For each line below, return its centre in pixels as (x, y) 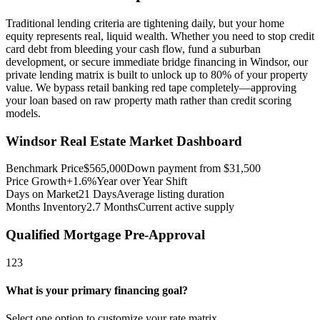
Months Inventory (46, 207)
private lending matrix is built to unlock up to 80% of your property (157, 74)
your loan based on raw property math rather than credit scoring (149, 100)
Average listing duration (170, 194)
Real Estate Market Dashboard (149, 141)
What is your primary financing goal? (97, 290)
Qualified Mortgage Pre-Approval (105, 234)
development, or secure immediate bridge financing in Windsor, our (157, 61)
